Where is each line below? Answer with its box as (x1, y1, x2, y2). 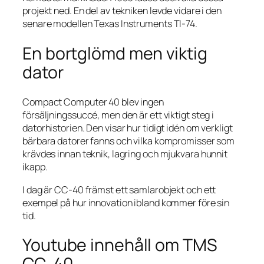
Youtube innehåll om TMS (22, 233, 217, 257)
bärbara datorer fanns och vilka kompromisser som (22, 134, 235, 148)
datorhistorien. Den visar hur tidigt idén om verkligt (22, 121, 233, 135)
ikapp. (22, 160, 48, 174)
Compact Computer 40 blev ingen (22, 95, 164, 109)
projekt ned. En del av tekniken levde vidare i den (22, 4, 222, 17)
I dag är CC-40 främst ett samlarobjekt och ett (22, 183, 216, 196)
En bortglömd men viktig (22, 41, 207, 65)
